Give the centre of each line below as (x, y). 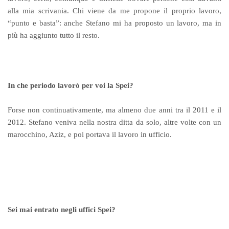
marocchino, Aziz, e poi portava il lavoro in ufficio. (90, 135)
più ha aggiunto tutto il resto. (54, 35)
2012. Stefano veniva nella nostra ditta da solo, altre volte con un (114, 122)
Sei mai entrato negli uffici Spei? (62, 209)
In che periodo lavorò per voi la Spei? (71, 85)
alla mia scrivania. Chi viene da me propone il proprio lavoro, (114, 10)
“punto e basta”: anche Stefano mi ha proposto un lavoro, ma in (114, 23)
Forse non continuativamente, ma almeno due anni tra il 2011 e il (114, 110)
